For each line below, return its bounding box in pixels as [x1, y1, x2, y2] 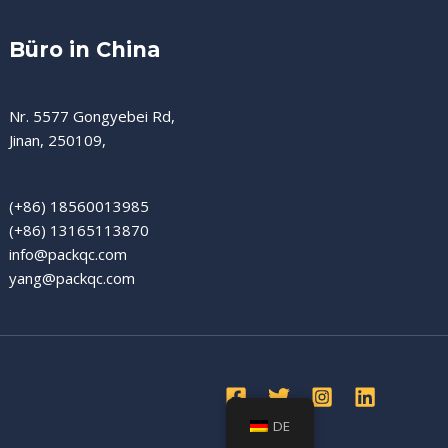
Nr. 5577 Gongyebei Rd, [9, 105, 176, 126]
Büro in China [9, 36, 161, 62]
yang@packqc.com [9, 267, 136, 288]
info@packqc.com [9, 243, 128, 264]
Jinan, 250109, [9, 129, 107, 150]
